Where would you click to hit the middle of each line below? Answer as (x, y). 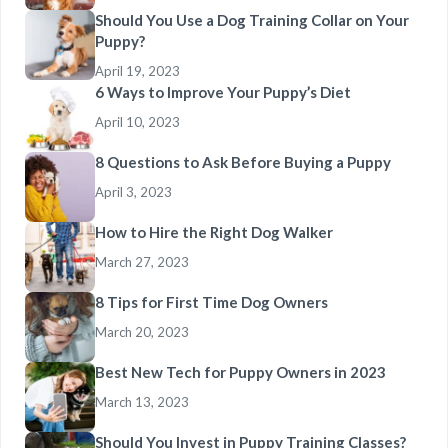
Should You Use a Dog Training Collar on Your (252, 20)
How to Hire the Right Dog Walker (214, 232)
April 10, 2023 (137, 122)
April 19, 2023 (137, 71)
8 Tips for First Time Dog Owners (211, 302)
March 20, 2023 (142, 332)
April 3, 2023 (133, 192)
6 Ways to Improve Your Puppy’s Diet (223, 92)
